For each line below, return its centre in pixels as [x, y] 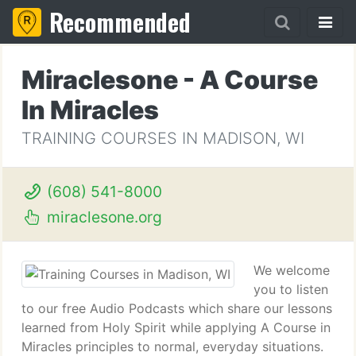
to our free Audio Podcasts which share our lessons [177, 308]
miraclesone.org [102, 217]
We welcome [292, 270]
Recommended [120, 22]
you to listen [291, 289]
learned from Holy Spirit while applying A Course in [176, 327]
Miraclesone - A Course [170, 80]
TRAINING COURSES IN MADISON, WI [163, 138]
